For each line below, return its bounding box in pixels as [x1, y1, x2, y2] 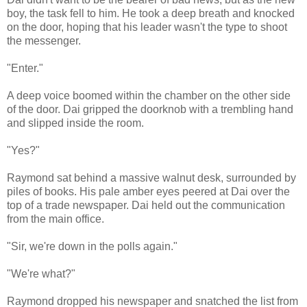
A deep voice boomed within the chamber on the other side [7, 89, 291, 101]
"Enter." [7, 62, 43, 74]
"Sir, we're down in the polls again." [7, 240, 177, 252]
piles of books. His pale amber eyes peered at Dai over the [7, 185, 290, 197]
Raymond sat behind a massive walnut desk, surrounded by [7, 171, 296, 184]
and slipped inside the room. [7, 116, 144, 129]
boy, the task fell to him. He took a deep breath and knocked [7, 7, 295, 19]
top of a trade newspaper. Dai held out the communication [7, 199, 285, 211]
